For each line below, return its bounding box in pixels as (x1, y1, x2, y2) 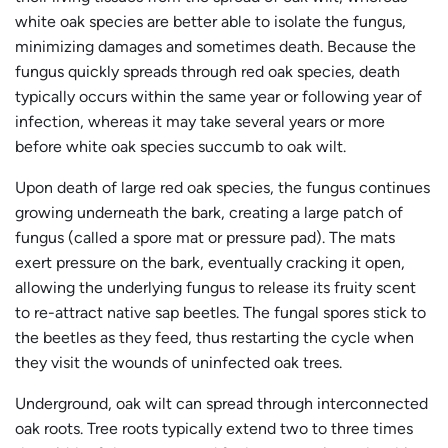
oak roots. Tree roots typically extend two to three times (15, 418, 413, 438)
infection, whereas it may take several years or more (15, 111, 385, 131)
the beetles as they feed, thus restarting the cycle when (15, 327, 414, 347)
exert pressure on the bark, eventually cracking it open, (15, 252, 405, 272)
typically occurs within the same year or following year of (15, 86, 422, 106)
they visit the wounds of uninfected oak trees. (15, 352, 342, 372)
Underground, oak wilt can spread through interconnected (15, 393, 428, 413)
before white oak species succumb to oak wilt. (15, 136, 358, 156)
